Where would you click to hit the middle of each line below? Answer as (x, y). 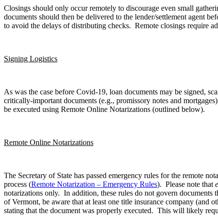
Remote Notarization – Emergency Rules (94, 184)
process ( (18, 184)
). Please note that (186, 184)
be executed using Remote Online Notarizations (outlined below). (104, 109)
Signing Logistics (31, 58)
